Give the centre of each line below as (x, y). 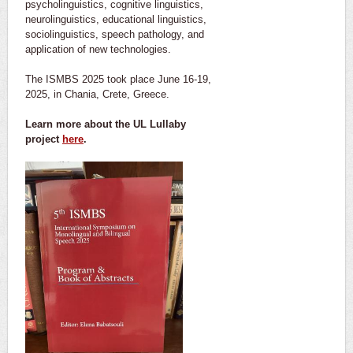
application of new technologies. (98, 49)
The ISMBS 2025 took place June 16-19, (118, 79)
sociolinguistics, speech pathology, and (115, 34)
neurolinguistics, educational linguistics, (116, 19)
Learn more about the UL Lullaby (106, 124)
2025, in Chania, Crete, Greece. (97, 94)
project (44, 139)
